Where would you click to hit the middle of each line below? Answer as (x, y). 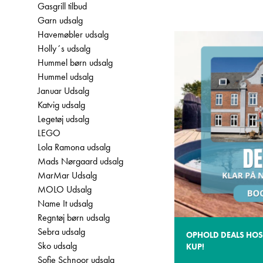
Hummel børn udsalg (75, 63)
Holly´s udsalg (64, 48)
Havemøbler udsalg (73, 34)
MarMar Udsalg (67, 175)
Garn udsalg (60, 20)
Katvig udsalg (61, 105)
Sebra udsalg (61, 232)
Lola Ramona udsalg (74, 147)
